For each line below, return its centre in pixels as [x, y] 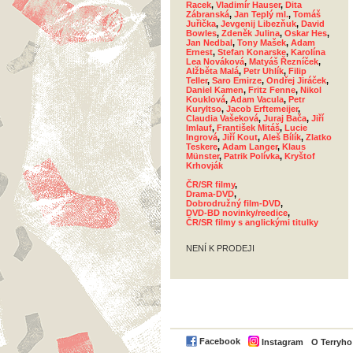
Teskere [202, 147]
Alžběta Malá [212, 71]
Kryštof [300, 156]
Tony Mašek [262, 43]
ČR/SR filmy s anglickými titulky [252, 222]
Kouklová [206, 99]
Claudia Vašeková [222, 118]
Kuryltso [204, 109]
